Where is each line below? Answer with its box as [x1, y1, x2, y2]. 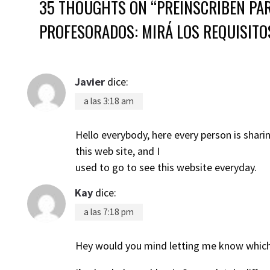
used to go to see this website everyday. [75, 160, 257, 174]
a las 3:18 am [84, 95, 134, 107]
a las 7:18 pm [84, 206, 134, 218]
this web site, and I [75, 144, 160, 158]
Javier [75, 75, 105, 89]
